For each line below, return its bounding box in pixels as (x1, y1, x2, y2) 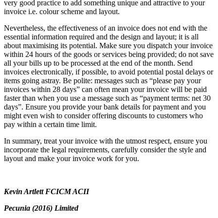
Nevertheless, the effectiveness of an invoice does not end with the (4, 24, 207, 33)
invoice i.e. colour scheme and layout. (4, 7, 120, 16)
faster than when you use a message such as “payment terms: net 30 (4, 94, 211, 103)
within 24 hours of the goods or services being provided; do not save (4, 50, 214, 59)
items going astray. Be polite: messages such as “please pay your (4, 76, 201, 85)
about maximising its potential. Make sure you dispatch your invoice (4, 41, 213, 50)
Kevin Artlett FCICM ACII (4, 187, 89, 196)
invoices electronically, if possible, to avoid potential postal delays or (4, 68, 213, 76)
